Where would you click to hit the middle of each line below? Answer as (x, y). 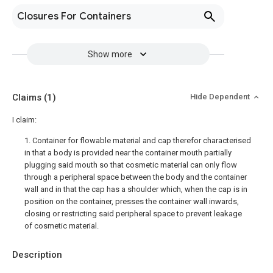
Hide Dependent (221, 97)
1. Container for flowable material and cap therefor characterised (138, 140)
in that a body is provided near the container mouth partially (128, 153)
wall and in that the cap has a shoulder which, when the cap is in (136, 189)
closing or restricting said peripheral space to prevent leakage (133, 214)
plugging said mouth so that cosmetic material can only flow (131, 165)
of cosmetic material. (62, 226)
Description (37, 255)
